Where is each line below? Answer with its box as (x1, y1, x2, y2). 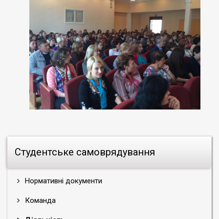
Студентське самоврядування (15, 146, 155, 158)
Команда (23, 196, 56, 205)
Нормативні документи (23, 176, 102, 185)
